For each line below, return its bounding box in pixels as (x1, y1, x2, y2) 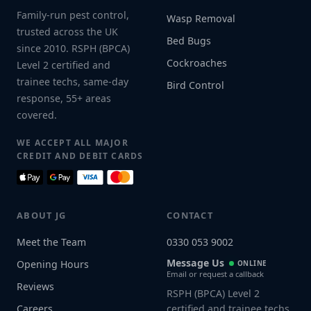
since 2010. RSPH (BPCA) (17, 42, 130, 55)
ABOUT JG (17, 209, 67, 221)
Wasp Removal (167, 12, 235, 25)
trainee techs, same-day (17, 75, 128, 88)
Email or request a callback (167, 269, 264, 279)
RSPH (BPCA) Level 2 (167, 287, 260, 300)
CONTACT (167, 209, 213, 221)
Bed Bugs (167, 34, 211, 47)
